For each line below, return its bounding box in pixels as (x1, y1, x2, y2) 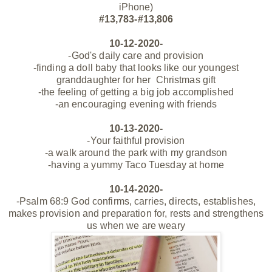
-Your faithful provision (87, 135, 185, 146)
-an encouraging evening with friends (55, 98, 217, 109)
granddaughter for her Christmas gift (56, 74, 216, 85)
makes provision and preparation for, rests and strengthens (8, 208, 264, 219)
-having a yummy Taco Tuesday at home (48, 159, 224, 170)
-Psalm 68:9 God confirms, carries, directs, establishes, (16, 195, 256, 206)
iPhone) (118, 1, 154, 12)
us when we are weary (87, 220, 185, 231)
